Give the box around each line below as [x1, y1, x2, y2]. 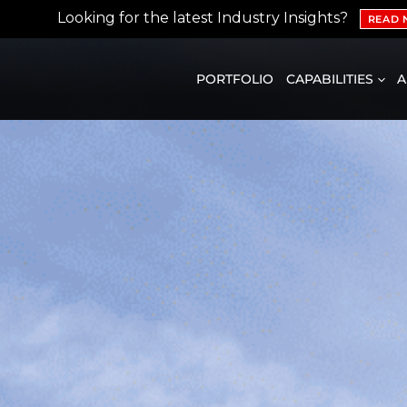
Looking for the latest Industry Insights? [57, 9, 349, 27]
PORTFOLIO [196, 71, 274, 86]
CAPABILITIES [285, 71, 373, 86]
